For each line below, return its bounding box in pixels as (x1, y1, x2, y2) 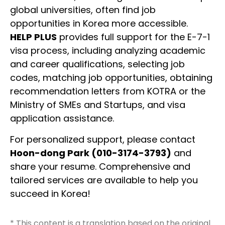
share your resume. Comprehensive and (10, 160, 190, 173)
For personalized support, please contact (10, 133, 195, 146)
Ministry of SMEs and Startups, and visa (10, 98, 185, 111)
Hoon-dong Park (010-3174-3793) (10, 146, 171, 159)
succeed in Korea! (10, 187, 93, 200)
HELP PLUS (10, 31, 57, 44)
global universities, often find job (10, 4, 156, 17)
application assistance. (10, 112, 114, 125)
